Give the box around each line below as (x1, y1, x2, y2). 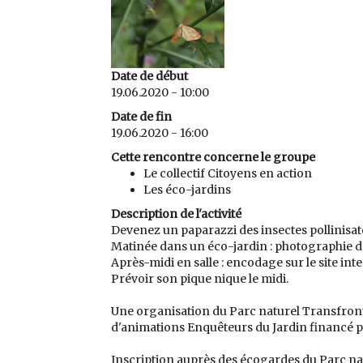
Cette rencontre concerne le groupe (111, 150, 315, 164)
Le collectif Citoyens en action (143, 166, 312, 181)
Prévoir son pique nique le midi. (111, 271, 288, 286)
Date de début (111, 69, 188, 83)
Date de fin (111, 109, 172, 124)
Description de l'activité (111, 207, 241, 221)
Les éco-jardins (143, 182, 231, 197)
